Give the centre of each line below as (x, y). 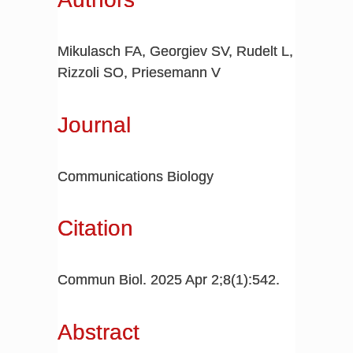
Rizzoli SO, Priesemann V (139, 73)
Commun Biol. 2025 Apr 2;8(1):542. (168, 280)
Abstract (98, 332)
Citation (95, 229)
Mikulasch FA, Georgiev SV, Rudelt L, (175, 52)
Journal (94, 124)
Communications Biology (135, 176)
